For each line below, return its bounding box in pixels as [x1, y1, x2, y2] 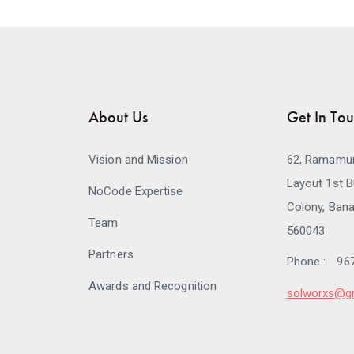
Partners [88, 247, 134, 262]
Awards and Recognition [88, 279, 217, 293]
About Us [88, 107, 148, 127]
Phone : [286, 254, 326, 269]
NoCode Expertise [88, 184, 183, 198]
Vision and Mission [88, 153, 188, 167]
